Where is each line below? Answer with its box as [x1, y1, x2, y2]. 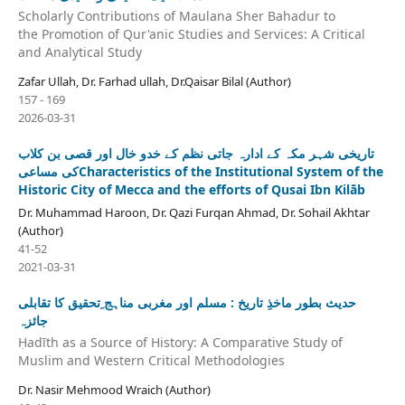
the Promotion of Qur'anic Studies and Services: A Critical [17, 25, 365, 43]
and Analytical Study [17, 43, 142, 61]
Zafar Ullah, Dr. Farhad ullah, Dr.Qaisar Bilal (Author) [17, 73, 291, 90]
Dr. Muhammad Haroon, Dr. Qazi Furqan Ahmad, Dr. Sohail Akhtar [17, 204, 370, 221]
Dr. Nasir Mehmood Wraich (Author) [17, 381, 211, 398]
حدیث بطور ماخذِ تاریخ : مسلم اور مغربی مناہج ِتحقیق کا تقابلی [17, 294, 356, 312]
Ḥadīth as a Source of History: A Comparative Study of [17, 333, 343, 351]
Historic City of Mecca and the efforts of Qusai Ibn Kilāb [17, 181, 365, 199]
